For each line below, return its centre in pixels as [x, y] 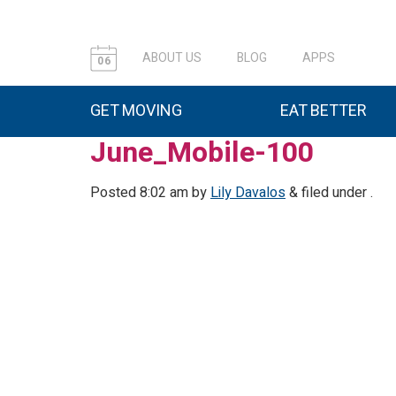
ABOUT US [172, 58]
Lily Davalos [248, 193]
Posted [115, 193]
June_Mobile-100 [202, 152]
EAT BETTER [324, 111]
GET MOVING [136, 111]
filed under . [335, 193]
